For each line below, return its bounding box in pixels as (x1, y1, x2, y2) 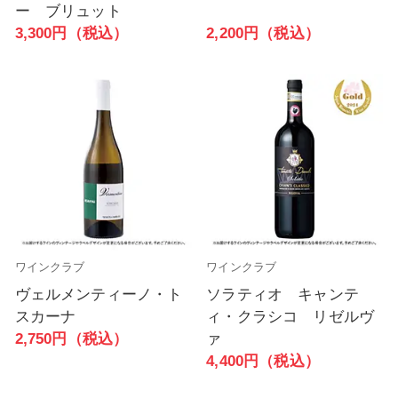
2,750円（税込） (14, 330, 129, 348)
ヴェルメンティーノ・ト (14, 286, 183, 304)
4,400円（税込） (206, 353, 320, 370)
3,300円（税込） (14, 25, 129, 43)
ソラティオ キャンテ (206, 286, 359, 304)
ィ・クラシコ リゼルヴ (206, 308, 375, 326)
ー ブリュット (14, 3, 122, 20)
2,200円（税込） (206, 24, 320, 42)
